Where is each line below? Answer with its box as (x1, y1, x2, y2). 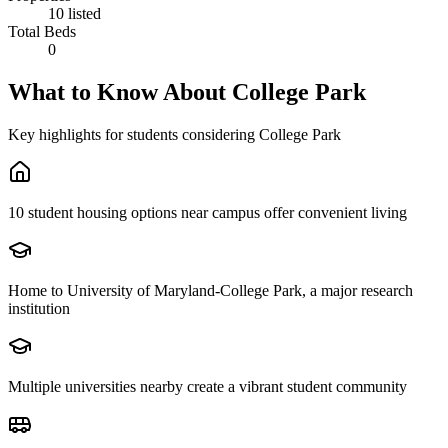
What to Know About (8, 78, 232, 105)
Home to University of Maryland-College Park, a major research (8, 281, 413, 299)
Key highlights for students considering (8, 125, 259, 143)
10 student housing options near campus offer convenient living (8, 203, 407, 221)
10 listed (48, 4, 101, 22)
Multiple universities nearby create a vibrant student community (8, 377, 407, 395)
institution (8, 299, 70, 317)
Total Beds (8, 22, 76, 40)
